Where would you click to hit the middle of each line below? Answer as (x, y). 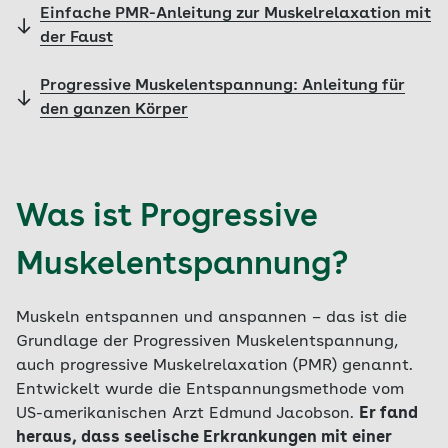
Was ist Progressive (166, 218)
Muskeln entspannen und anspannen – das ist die (211, 318)
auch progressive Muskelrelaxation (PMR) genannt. (214, 366)
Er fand (388, 414)
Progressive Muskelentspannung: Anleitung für (222, 86)
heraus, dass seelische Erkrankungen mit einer (204, 438)
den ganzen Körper (114, 110)
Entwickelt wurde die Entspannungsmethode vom (210, 390)
